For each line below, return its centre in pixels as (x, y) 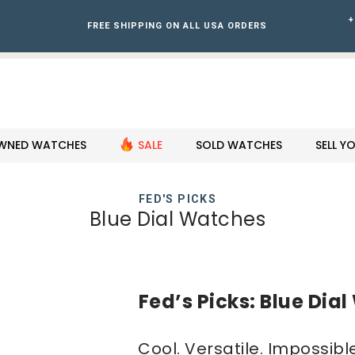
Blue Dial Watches (177, 219)
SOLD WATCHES (239, 145)
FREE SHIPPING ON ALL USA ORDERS (177, 26)
